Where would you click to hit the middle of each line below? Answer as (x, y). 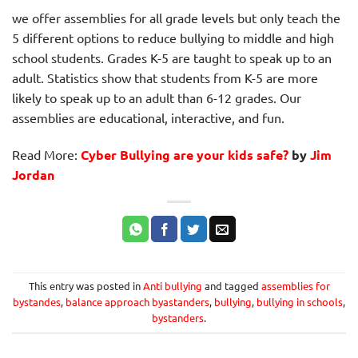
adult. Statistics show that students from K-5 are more (165, 77)
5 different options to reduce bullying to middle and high (173, 37)
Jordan (33, 174)
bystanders (178, 317)
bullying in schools (300, 301)
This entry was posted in (86, 285)
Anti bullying (172, 285)
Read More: (46, 154)
